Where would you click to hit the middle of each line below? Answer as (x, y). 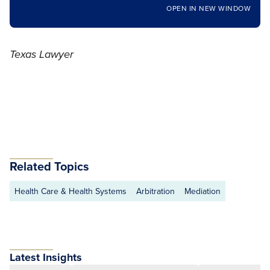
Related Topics (49, 166)
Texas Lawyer (42, 55)
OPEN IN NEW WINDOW (209, 8)
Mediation (202, 191)
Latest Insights (46, 257)
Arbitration (155, 191)
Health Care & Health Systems (71, 191)
